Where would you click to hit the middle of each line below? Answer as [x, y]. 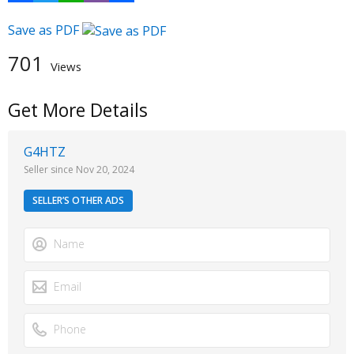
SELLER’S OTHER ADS [78, 201]
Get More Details [78, 111]
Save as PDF [45, 30]
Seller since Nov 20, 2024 [79, 170]
